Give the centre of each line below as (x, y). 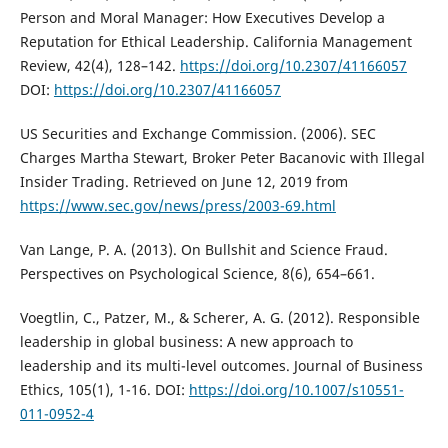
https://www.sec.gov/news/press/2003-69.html (177, 205)
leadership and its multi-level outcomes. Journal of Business (221, 365)
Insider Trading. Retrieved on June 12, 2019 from (183, 181)
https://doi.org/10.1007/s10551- (296, 389)
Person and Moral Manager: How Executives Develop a (202, 17)
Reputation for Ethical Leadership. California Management (215, 41)
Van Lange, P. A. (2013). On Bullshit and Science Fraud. (203, 249)
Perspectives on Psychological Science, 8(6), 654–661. (197, 273)
